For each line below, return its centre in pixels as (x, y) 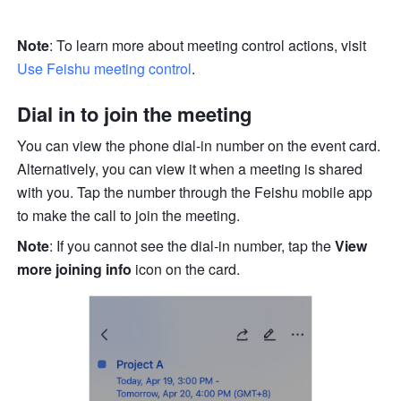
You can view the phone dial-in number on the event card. (199, 146)
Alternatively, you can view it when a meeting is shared (190, 169)
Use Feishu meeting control (105, 69)
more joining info (75, 269)
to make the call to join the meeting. (129, 216)
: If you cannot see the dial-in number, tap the (192, 246)
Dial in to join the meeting (135, 114)
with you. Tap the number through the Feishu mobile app (195, 192)
